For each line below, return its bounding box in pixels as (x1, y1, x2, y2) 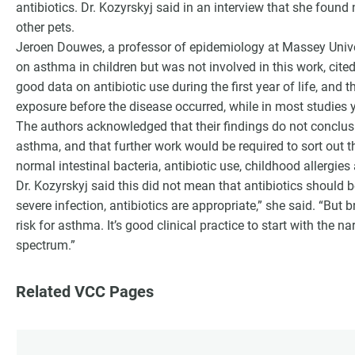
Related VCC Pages (16, 282, 154, 302)
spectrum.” (16, 238, 75, 253)
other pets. (16, 20, 74, 35)
